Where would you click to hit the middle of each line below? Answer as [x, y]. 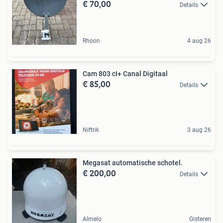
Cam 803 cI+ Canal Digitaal [125, 74]
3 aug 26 [199, 130]
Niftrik [91, 130]
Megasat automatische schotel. [133, 163]
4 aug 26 [199, 41]
